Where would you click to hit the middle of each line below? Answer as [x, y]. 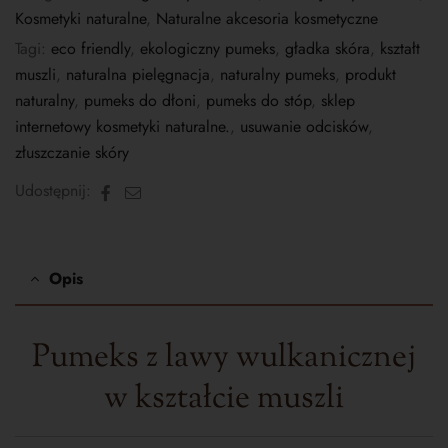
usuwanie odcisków [304, 127]
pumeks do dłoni [140, 101]
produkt [370, 75]
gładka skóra [327, 49]
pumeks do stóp [258, 101]
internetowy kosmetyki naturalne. [122, 127]
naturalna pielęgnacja [138, 75]
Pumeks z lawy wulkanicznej [224, 358]
